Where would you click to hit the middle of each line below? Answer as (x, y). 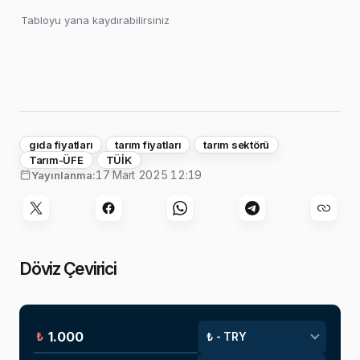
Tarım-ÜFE (56, 160)
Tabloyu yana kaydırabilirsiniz (95, 20)
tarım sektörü (237, 144)
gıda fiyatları (61, 144)
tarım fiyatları (148, 144)
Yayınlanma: (63, 175)
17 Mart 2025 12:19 (149, 174)
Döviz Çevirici (68, 268)
